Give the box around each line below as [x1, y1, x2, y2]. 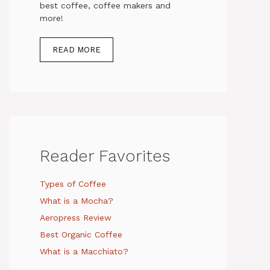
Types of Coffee [40, 178, 106, 189]
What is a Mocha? [40, 195, 113, 206]
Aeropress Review [40, 212, 111, 222]
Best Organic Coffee [40, 229, 122, 239]
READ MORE [52, 45, 101, 54]
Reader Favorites [40, 146, 170, 166]
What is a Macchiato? [40, 246, 128, 256]
